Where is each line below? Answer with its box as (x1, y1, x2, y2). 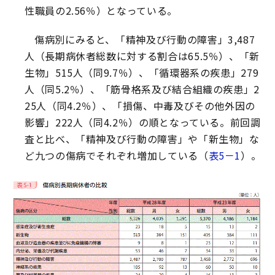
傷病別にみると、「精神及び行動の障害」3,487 (34, 32, 255, 47)
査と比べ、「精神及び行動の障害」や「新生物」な (25, 131, 260, 146)
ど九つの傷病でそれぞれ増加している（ (25, 148, 209, 163)
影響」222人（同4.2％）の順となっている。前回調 (25, 115, 261, 130)
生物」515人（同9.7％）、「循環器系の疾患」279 (25, 65, 259, 80)
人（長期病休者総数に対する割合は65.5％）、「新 (25, 48, 260, 63)
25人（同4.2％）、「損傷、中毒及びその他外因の (25, 98, 255, 113)
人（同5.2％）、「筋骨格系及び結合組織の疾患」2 (25, 82, 260, 96)
